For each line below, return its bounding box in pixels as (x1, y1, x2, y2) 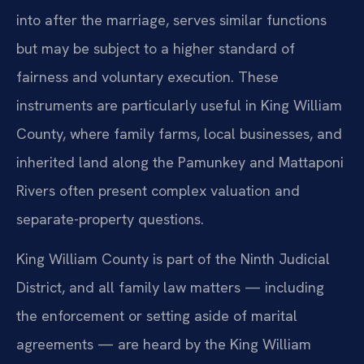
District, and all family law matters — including (16, 278, 324, 297)
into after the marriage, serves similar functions (16, 11, 327, 30)
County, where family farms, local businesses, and (16, 124, 342, 144)
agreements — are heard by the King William (16, 335, 311, 354)
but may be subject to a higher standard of (16, 39, 295, 58)
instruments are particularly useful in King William (16, 96, 342, 115)
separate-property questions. (16, 210, 204, 229)
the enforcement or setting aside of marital (16, 306, 297, 326)
